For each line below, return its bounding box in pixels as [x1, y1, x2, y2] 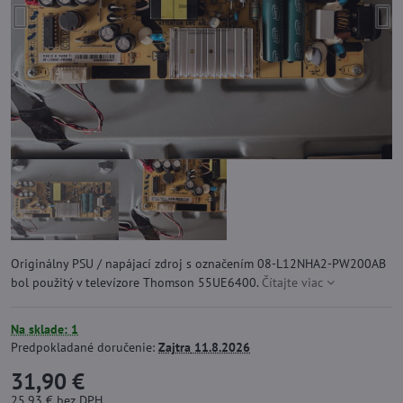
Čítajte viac [262, 274, 323, 291]
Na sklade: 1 [11, 321, 78, 337]
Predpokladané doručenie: [11, 339, 158, 355]
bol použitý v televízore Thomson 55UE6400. [11, 274, 262, 291]
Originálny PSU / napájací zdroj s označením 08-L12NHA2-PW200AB [11, 255, 386, 272]
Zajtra [158, 339, 191, 355]
